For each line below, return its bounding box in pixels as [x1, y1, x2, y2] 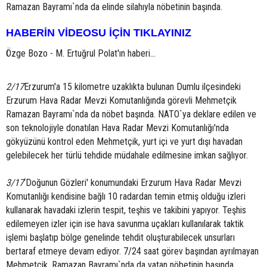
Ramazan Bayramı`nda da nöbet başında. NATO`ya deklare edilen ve [6, 108, 256, 120]
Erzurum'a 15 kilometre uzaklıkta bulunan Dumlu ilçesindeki [24, 81, 241, 92]
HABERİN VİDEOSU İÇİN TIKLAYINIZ [6, 27, 194, 39]
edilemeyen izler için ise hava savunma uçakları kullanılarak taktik [6, 218, 244, 229]
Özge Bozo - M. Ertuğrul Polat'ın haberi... [6, 48, 156, 59]
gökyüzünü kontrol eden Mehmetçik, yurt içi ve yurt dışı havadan [6, 136, 243, 147]
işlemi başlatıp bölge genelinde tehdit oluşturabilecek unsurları [6, 232, 235, 243]
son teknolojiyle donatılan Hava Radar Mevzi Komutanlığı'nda [6, 122, 229, 133]
